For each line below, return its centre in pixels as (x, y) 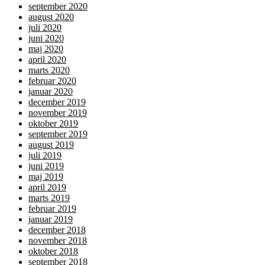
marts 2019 (49, 198)
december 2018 (57, 230)
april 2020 (47, 60)
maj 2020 (46, 49)
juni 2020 (46, 38)
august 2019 (51, 145)
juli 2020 (45, 28)
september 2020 (58, 7)
